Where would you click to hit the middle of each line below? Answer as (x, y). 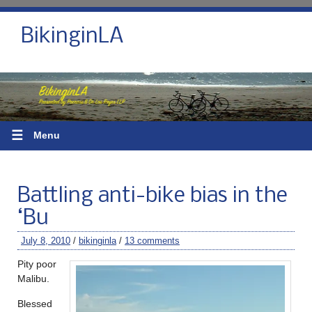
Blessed (35, 303)
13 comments (152, 240)
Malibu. (33, 278)
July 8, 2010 (46, 240)
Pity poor (37, 264)
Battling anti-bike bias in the (153, 196)
